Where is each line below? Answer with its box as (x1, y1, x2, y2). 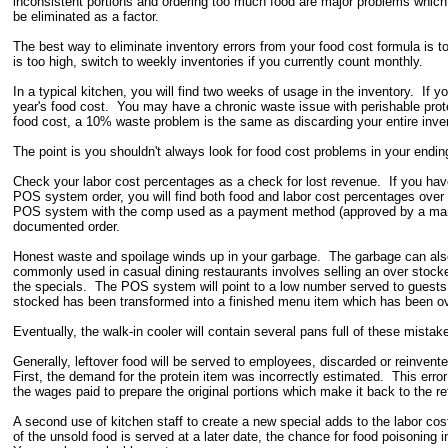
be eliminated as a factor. (13, 8, 160, 24)
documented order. (13, 218, 121, 234)
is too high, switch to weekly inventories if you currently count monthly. (13, 53, 424, 69)
